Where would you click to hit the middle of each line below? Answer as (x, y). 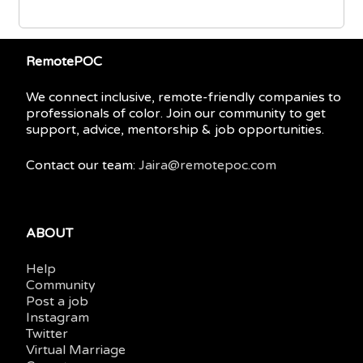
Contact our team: (82, 165)
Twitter (47, 334)
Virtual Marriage (75, 350)
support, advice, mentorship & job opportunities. (175, 129)
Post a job (57, 302)
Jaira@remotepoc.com (207, 165)
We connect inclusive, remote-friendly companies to (183, 97)
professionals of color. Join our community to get (175, 113)
